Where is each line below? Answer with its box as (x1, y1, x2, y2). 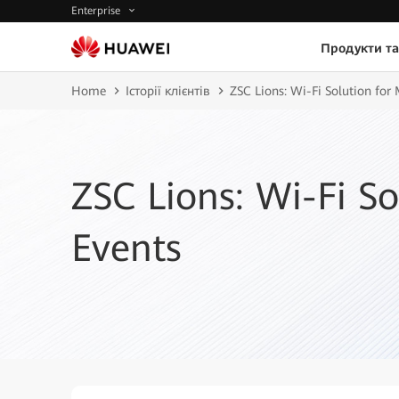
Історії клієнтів (126, 84, 210, 98)
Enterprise (71, 4, 124, 18)
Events (71, 226, 182, 270)
